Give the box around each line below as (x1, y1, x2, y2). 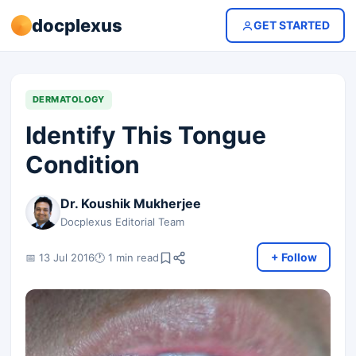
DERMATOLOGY (33, 94, 105, 105)
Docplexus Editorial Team (60, 215, 184, 228)
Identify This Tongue (25, 121, 266, 149)
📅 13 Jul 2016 (25, 250, 95, 264)
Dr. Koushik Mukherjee (60, 195, 201, 211)
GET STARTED (253, 18, 330, 32)
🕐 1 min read (95, 250, 159, 264)
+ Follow (270, 250, 317, 264)
